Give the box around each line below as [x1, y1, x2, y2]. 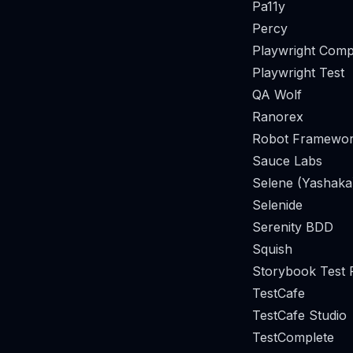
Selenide [252, 197, 303, 213]
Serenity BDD [252, 219, 333, 235]
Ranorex [252, 109, 303, 124]
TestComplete [252, 329, 334, 345]
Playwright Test [252, 65, 344, 80]
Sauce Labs [252, 153, 322, 169]
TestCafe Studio [252, 307, 347, 323]
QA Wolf [252, 87, 302, 102]
